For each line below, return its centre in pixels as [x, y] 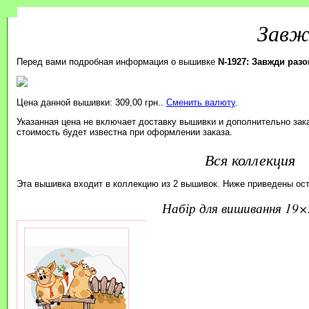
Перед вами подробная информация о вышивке [117, 61]
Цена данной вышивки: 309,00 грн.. [91, 103]
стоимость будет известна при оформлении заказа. [124, 132]
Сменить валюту [200, 103]
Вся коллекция [250, 159]
